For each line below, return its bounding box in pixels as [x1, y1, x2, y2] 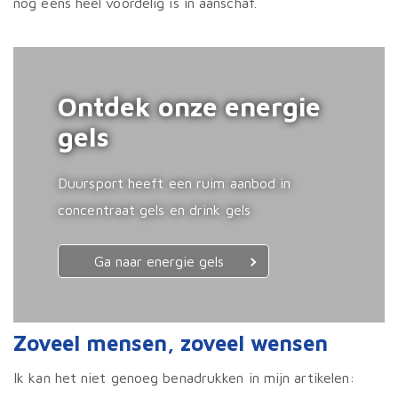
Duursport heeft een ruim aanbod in [58, 175, 291, 192]
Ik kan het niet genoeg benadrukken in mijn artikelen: [13, 370, 355, 386]
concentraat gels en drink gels [58, 202, 251, 219]
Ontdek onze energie [58, 91, 321, 123]
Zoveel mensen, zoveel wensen [13, 330, 328, 356]
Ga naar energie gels [94, 253, 224, 270]
